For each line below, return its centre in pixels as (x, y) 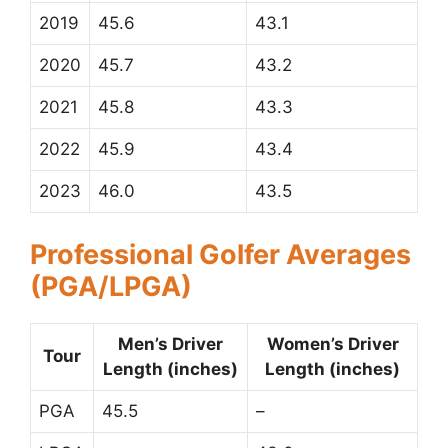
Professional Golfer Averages (220, 254)
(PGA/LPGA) (111, 286)
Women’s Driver (332, 343)
